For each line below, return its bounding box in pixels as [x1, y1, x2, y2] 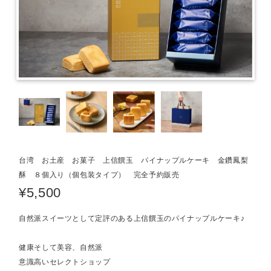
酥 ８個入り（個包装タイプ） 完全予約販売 [19, 170, 180, 179]
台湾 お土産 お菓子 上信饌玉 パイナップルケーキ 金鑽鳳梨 [19, 155, 249, 165]
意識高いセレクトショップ [19, 257, 111, 266]
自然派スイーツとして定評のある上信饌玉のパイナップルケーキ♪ [19, 214, 245, 223]
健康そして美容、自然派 [19, 243, 103, 252]
